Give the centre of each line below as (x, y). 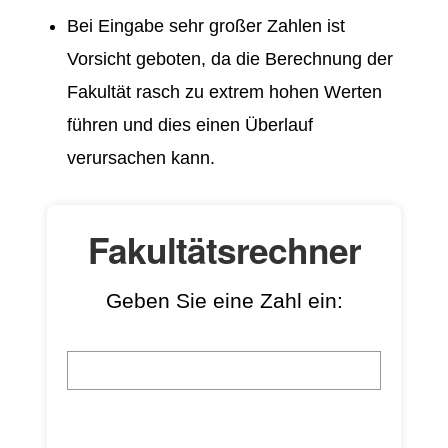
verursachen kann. (141, 158)
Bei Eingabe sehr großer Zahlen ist (206, 26)
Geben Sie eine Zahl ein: (224, 301)
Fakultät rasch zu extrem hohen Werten (224, 92)
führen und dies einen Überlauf (190, 125)
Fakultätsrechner (224, 250)
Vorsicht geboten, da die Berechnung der (230, 59)
